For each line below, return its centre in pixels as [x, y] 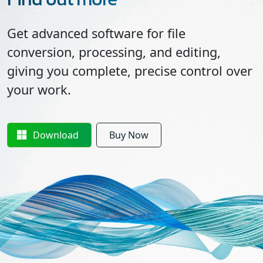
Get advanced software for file [96, 33]
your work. [39, 89]
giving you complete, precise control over [130, 70]
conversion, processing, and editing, [114, 52]
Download [56, 135]
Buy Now [129, 135]
